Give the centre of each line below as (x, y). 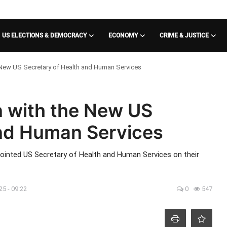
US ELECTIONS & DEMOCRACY (44, 35)
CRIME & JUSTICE (184, 35)
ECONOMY (123, 35)
